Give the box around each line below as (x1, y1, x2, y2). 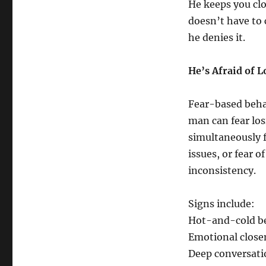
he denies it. (188, 31, 245, 44)
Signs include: (188, 198, 255, 210)
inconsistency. (188, 164, 256, 177)
